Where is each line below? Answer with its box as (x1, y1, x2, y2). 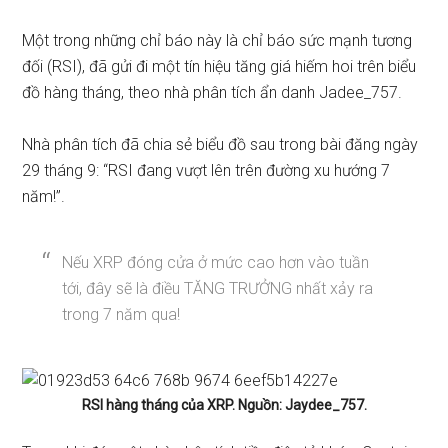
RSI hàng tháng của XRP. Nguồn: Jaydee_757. (81, 397, 367, 413)
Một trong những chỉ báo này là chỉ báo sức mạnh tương (22, 31, 413, 50)
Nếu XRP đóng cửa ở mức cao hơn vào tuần (62, 253, 370, 272)
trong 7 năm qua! (62, 305, 181, 324)
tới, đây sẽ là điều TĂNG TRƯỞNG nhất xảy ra (62, 279, 374, 298)
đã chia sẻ (121, 135, 193, 154)
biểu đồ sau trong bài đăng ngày (192, 135, 419, 154)
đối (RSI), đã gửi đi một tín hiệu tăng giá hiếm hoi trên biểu (22, 57, 417, 76)
